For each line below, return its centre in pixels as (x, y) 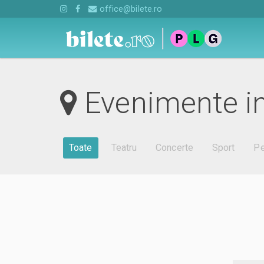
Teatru (124, 148)
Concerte (174, 148)
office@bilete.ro (130, 9)
